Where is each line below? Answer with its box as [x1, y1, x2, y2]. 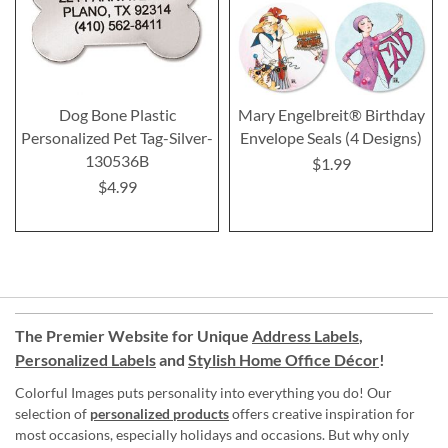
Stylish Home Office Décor [188, 350, 379, 370]
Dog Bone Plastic [58, 105, 176, 125]
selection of [15, 405, 90, 423]
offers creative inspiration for [229, 405, 415, 423]
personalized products [90, 405, 229, 423]
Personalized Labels [15, 350, 156, 370]
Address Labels [252, 326, 359, 346]
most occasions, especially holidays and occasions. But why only [15, 426, 409, 444]
